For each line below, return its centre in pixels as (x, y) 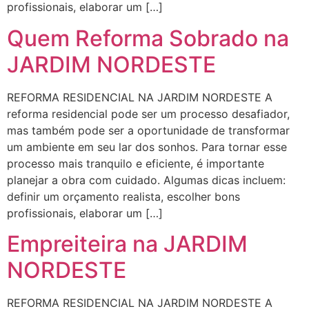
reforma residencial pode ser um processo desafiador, (148, 113)
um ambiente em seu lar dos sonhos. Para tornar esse (147, 147)
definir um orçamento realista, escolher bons (123, 196)
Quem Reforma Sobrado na (148, 38)
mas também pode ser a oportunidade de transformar (148, 130)
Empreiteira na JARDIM (127, 244)
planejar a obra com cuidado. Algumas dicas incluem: (146, 180)
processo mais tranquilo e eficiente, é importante (136, 163)
